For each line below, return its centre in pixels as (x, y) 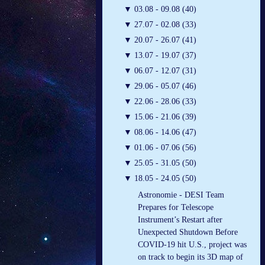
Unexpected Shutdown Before (188, 232)
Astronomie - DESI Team (181, 195)
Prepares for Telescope (176, 208)
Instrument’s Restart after (180, 220)
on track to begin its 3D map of (190, 257)
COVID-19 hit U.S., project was (192, 245)
